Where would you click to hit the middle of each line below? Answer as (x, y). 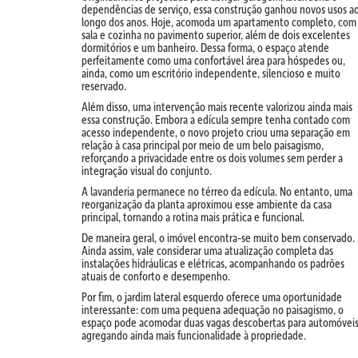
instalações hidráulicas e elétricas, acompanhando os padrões (213, 263)
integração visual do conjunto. (147, 171)
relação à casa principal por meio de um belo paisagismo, (203, 145)
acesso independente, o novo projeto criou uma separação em (216, 132)
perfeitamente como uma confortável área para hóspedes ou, (213, 60)
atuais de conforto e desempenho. (156, 276)
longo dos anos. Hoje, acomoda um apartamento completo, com (219, 22)
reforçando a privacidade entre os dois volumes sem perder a (212, 158)
